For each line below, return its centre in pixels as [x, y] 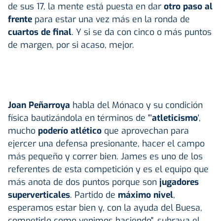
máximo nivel [146, 195]
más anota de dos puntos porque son [82, 182]
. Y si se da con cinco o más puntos [142, 32]
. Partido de [94, 195]
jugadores [178, 182]
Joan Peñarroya [39, 105]
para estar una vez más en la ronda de [111, 19]
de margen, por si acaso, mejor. [71, 45]
